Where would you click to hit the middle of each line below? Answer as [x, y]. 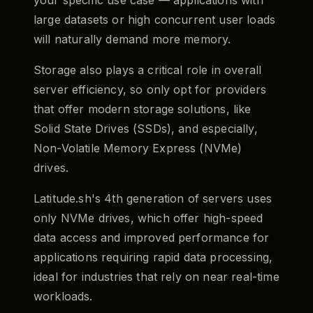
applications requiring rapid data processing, [153, 257]
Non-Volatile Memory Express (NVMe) [138, 148]
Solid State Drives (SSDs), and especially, [146, 128]
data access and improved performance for [152, 237]
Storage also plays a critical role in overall [148, 70]
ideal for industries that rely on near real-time [156, 276]
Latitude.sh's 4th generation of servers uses [153, 198]
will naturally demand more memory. [132, 39]
